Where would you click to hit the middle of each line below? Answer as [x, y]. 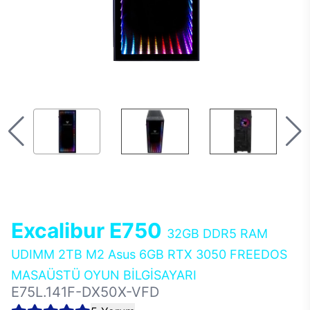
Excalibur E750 [89, 230]
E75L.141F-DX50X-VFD [85, 292]
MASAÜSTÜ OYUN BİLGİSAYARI [104, 275]
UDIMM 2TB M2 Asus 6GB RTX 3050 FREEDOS [149, 254]
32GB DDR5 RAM [217, 234]
